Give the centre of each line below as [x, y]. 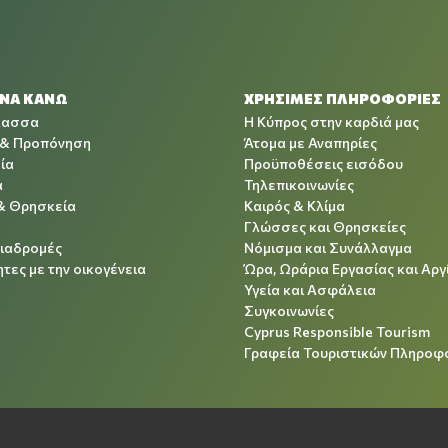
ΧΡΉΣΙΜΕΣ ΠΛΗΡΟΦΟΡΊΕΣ [342, 99]
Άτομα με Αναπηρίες [310, 143]
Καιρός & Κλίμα [294, 206]
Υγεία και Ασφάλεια [310, 290]
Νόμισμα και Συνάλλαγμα [328, 248]
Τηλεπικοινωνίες [299, 185]
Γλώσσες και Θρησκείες [325, 227]
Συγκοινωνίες [289, 311]
